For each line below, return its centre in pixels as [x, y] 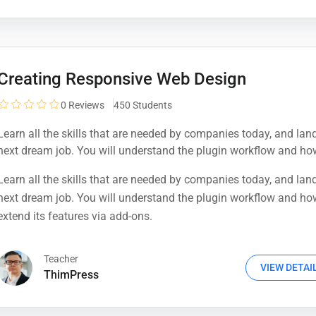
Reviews [87, 105]
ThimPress [72, 275]
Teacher [61, 259]
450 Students [143, 105]
